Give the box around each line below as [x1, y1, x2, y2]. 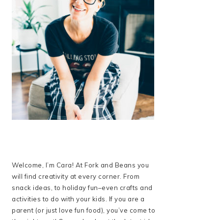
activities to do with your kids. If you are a [12, 195, 145, 203]
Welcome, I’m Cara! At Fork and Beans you [12, 161, 149, 169]
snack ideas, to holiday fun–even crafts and [12, 184, 153, 192]
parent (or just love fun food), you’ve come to [12, 206, 155, 214]
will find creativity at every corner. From [12, 172, 139, 180]
